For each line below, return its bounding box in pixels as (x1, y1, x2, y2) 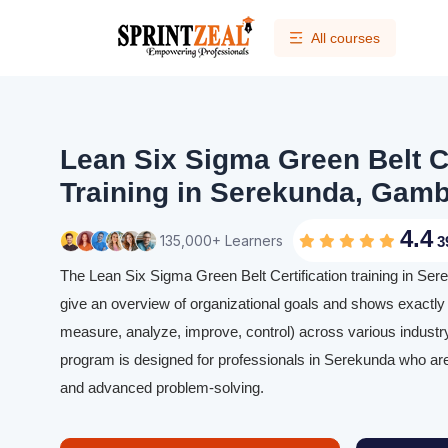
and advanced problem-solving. (60, 379, 264, 396)
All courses (311, 30, 380, 46)
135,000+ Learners (160, 231, 283, 249)
